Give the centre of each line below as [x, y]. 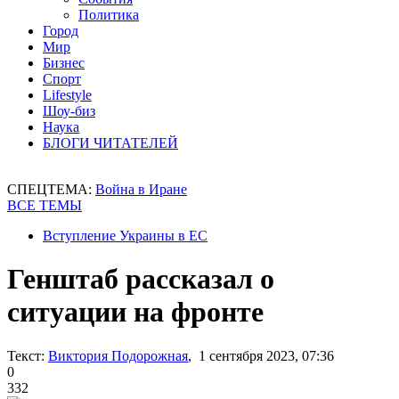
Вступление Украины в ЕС [125, 236]
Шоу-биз [69, 111]
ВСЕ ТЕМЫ [45, 205]
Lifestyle [67, 95]
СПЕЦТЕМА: [51, 189]
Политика [109, 15]
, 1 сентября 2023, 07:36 [261, 355]
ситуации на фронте [135, 312]
